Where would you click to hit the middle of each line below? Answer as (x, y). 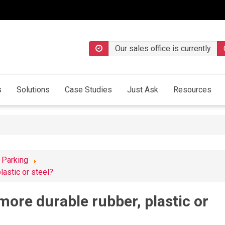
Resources (192, 90)
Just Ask (143, 90)
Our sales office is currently (163, 48)
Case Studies (88, 90)
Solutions (33, 90)
